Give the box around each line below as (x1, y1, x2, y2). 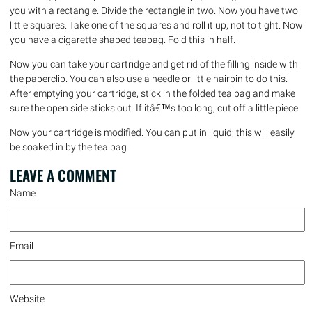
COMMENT (58, 164, 116, 186)
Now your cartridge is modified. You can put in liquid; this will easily (10, 126, 295, 138)
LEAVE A (10, 164, 58, 186)
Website (10, 292, 45, 304)
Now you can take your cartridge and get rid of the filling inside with (10, 58, 298, 70)
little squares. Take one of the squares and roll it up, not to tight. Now (10, 19, 303, 31)
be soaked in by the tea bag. (10, 141, 129, 153)
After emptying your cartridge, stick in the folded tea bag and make (10, 87, 295, 99)
